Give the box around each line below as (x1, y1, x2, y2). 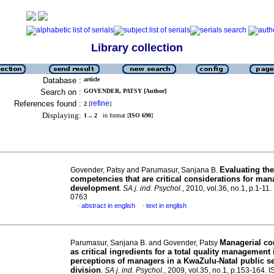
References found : (14, 99, 81, 108)
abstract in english (81, 202, 135, 209)
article (84, 76, 100, 83)
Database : (43, 76, 81, 85)
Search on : (40, 87, 81, 97)
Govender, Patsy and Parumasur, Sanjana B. (70, 166, 220, 174)
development (70, 183, 119, 193)
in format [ (97, 112, 129, 119)
